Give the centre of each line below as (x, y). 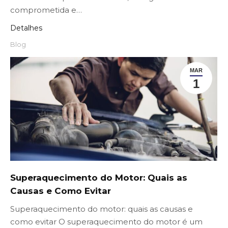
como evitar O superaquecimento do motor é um (106, 222)
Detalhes (26, 28)
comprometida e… (46, 10)
